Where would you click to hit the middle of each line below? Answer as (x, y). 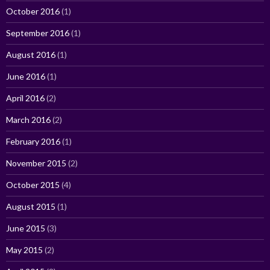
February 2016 (33, 141)
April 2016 (25, 98)
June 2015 (26, 228)
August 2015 (31, 206)
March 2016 (28, 119)
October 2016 (33, 11)
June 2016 (26, 76)
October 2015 (33, 184)
